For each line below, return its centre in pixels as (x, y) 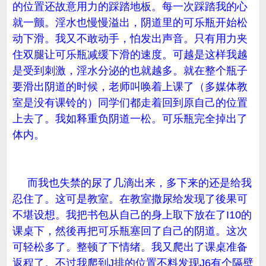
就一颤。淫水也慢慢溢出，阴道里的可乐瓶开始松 (130, 23)
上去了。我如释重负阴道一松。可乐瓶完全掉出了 (130, 119)
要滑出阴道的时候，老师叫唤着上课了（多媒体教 (130, 87)
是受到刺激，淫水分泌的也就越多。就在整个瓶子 (130, 71)
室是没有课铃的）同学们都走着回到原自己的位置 (130, 103)
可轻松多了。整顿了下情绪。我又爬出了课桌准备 (130, 247)
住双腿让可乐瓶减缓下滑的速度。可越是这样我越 (130, 55)
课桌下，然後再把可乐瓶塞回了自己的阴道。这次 (130, 231)
